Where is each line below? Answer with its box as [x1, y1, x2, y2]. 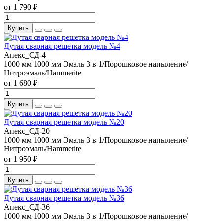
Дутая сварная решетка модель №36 [4, 194, 124, 203]
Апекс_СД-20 [4, 127, 50, 136]
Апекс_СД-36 [4, 203, 50, 212]
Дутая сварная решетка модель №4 [4, 42, 120, 51]
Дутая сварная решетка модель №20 [4, 118, 124, 127]
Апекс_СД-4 [4, 51, 46, 60]
